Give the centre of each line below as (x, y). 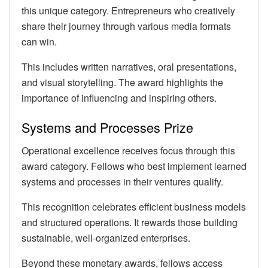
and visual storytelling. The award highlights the (122, 82)
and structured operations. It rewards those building (130, 223)
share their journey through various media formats (126, 26)
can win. (39, 41)
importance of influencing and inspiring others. (119, 98)
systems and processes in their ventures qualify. (122, 182)
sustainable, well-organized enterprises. (106, 238)
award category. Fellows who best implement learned (134, 166)
